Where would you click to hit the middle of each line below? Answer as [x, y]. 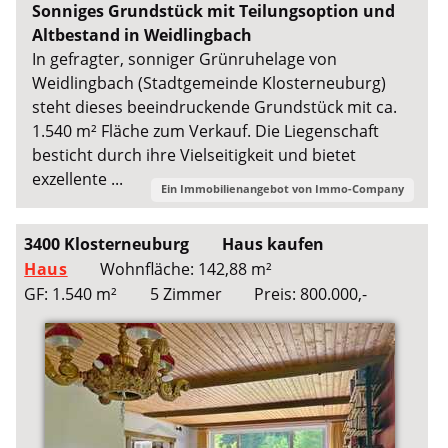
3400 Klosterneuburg [107, 243]
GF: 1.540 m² [71, 293]
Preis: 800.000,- [310, 293]
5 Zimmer [185, 293]
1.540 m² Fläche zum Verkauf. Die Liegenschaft [206, 130]
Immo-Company [359, 188]
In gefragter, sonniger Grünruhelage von [185, 58]
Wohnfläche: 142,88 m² [185, 268]
